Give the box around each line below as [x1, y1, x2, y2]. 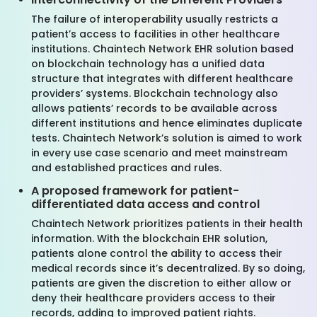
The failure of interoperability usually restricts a [31, 12, 278, 26]
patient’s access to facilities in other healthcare [31, 27, 279, 41]
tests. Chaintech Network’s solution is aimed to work [31, 131, 302, 145]
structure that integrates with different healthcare [31, 71, 293, 86]
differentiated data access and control [31, 196, 260, 212]
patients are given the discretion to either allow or [31, 276, 292, 290]
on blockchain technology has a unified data [31, 57, 265, 71]
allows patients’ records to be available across [31, 101, 277, 115]
